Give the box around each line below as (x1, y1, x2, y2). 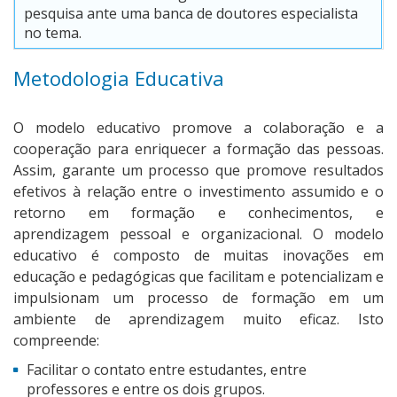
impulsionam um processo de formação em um (13, 288, 384, 308)
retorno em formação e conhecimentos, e (13, 203, 384, 223)
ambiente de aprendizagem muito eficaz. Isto (13, 309, 384, 330)
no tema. (24, 23, 82, 43)
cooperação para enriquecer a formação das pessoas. (13, 139, 384, 160)
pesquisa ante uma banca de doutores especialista (24, 4, 358, 24)
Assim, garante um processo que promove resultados (13, 160, 384, 181)
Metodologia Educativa (13, 65, 224, 92)
